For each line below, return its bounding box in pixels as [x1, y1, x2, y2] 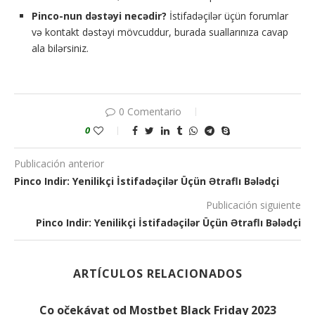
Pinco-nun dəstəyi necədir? [32, 9, 167, 22]
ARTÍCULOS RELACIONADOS [72, 266, 243, 281]
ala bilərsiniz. [32, 41, 89, 55]
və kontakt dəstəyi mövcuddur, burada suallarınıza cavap [32, 25, 288, 39]
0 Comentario [118, 105, 181, 118]
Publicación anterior [14, 157, 104, 170]
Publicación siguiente [206, 198, 301, 212]
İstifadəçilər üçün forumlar [167, 9, 288, 22]
